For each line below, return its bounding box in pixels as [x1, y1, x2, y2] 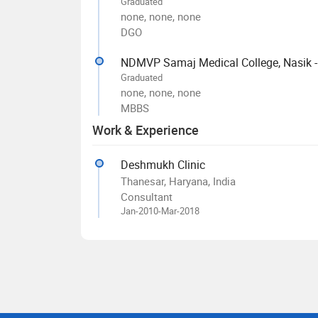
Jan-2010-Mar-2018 [121, 204, 199, 217]
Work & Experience [92, 121, 199, 138]
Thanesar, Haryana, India [121, 174, 236, 188]
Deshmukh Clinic [121, 157, 205, 172]
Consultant [121, 190, 172, 204]
